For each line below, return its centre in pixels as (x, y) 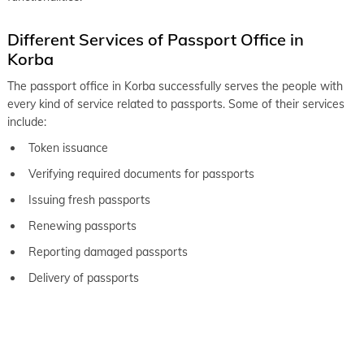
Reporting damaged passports (110, 251)
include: (27, 121)
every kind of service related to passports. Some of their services (176, 104)
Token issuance (68, 147)
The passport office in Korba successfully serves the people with (175, 86)
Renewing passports (84, 225)
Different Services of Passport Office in (156, 39)
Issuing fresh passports (91, 199)
